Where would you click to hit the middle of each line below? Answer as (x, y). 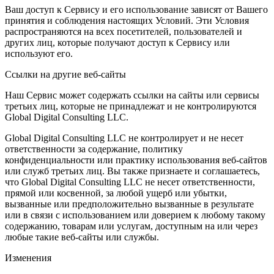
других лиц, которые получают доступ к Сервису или (117, 42)
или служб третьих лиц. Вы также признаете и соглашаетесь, (132, 171)
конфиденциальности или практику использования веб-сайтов (136, 160)
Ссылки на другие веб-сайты (65, 74)
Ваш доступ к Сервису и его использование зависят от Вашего (136, 9)
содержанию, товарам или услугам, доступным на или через (131, 226)
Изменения (28, 257)
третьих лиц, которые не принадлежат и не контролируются (131, 106)
